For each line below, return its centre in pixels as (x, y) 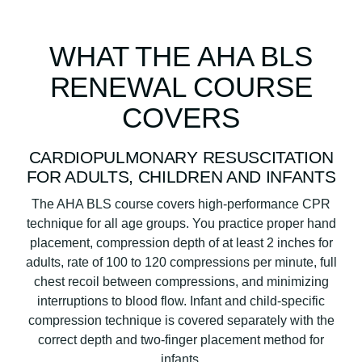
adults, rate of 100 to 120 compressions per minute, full (181, 262)
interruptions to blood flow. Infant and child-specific (181, 301)
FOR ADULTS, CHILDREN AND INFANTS (181, 176)
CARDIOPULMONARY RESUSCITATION (181, 157)
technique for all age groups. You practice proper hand (181, 223)
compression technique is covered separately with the (181, 320)
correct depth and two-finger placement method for (181, 339)
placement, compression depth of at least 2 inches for (181, 242)
